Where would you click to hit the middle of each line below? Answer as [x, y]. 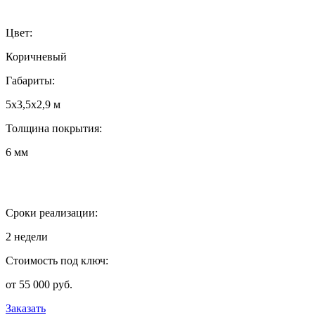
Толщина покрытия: [54, 128]
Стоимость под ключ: [57, 260]
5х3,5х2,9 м [33, 104]
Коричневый [36, 56]
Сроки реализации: [52, 212]
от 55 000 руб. [39, 284]
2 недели [27, 236]
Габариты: [30, 80]
